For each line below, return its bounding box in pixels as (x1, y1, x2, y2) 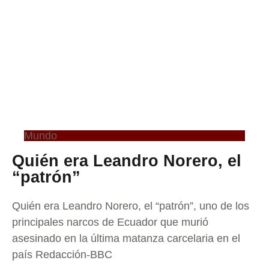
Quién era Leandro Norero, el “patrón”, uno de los (12, 200, 249, 212)
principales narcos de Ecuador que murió (12, 216, 208, 228)
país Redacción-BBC (12, 249, 112, 261)
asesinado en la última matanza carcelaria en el (12, 232, 240, 244)
